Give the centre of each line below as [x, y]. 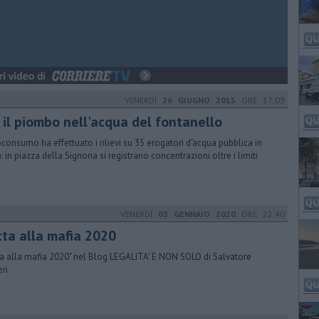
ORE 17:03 [260, 100]
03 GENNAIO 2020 [197, 214]
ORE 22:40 [260, 214]
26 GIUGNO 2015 [199, 100]
